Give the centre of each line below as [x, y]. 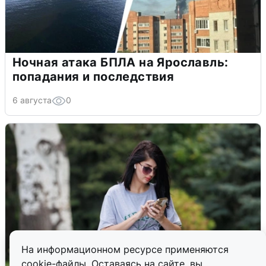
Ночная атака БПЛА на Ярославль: [121, 63]
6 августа [32, 100]
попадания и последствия [94, 77]
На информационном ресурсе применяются [125, 249]
